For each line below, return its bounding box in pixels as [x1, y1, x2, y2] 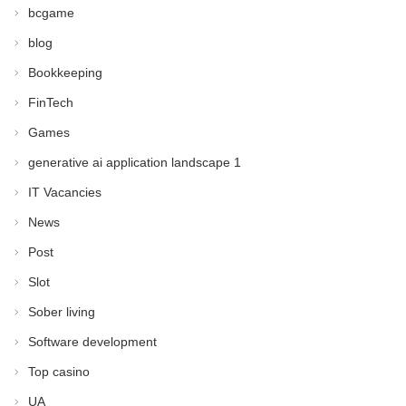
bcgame [28, 5, 75, 20]
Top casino [28, 364, 91, 379]
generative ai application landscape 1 [28, 155, 242, 169]
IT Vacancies [28, 185, 102, 199]
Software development [28, 334, 158, 349]
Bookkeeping [28, 65, 103, 80]
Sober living [28, 304, 96, 319]
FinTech [28, 95, 74, 110]
